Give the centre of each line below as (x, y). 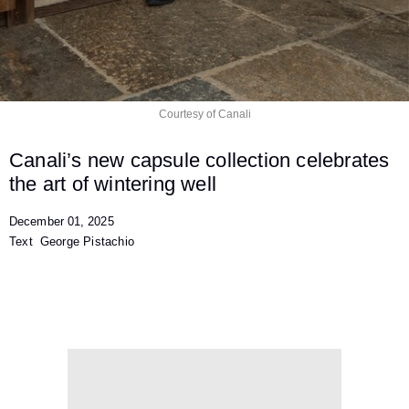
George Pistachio (87, 241)
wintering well (156, 184)
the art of (52, 184)
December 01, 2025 (62, 221)
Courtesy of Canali (204, 114)
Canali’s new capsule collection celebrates (199, 160)
